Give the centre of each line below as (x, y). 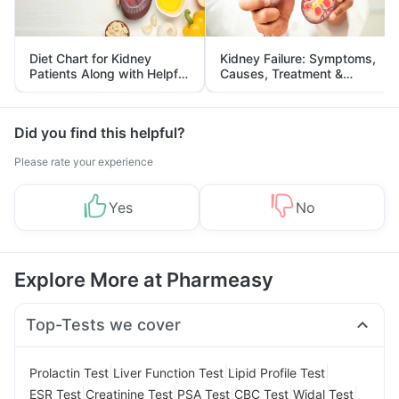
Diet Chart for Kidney (90, 58)
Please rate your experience (84, 162)
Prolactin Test (69, 372)
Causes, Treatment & (281, 73)
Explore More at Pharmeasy (144, 280)
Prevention (251, 89)
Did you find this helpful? (100, 133)
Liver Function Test (168, 372)
